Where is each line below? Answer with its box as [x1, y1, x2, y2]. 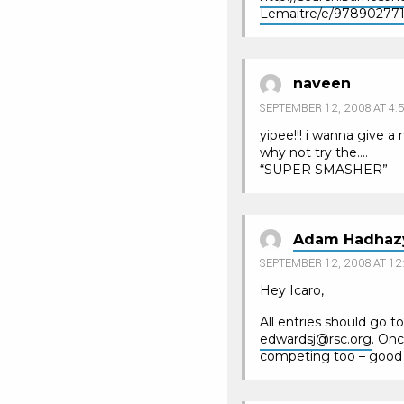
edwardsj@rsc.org [260, 331, 372, 348]
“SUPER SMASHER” [260, 161, 388, 178]
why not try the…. [260, 143, 368, 161]
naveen [293, 74, 351, 92]
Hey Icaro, [260, 282, 324, 299]
